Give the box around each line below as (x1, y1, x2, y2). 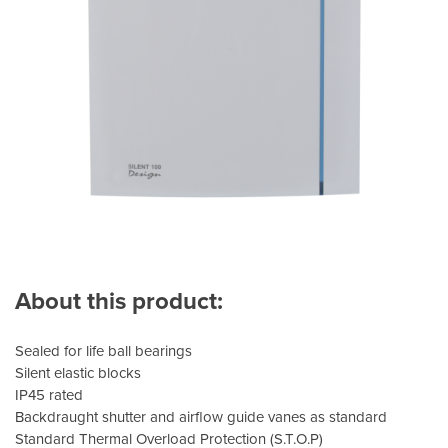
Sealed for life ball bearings (15, 342, 192, 361)
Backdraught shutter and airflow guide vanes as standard (15, 408, 387, 427)
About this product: (15, 287, 223, 317)
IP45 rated (15, 386, 83, 405)
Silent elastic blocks (15, 364, 141, 383)
